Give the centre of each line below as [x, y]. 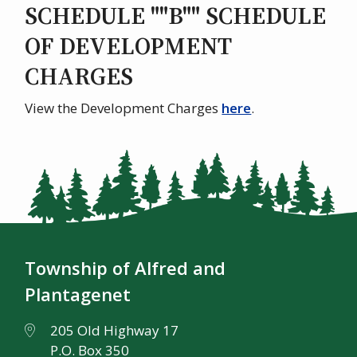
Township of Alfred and [126, 267]
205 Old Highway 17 [115, 330]
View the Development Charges [124, 108]
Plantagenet [78, 294]
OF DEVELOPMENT [129, 46]
